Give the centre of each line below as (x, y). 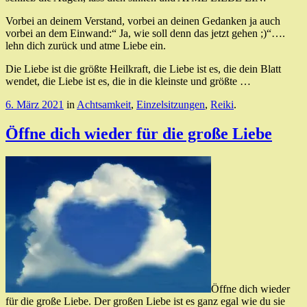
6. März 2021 (35, 104)
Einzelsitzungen (171, 104)
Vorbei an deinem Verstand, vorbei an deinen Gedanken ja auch (143, 21)
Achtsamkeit (104, 104)
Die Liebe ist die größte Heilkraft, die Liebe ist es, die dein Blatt (143, 69)
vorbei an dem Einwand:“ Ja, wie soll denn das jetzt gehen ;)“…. (145, 33)
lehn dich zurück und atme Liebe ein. (86, 45)
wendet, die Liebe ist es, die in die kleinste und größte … (128, 81)
